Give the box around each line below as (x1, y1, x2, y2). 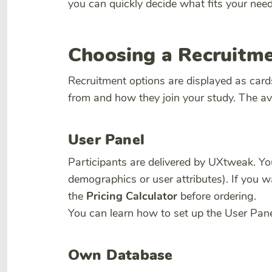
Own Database (68, 245, 173, 265)
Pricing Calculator (86, 189, 177, 203)
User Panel (68, 130, 144, 149)
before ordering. (177, 189, 256, 203)
